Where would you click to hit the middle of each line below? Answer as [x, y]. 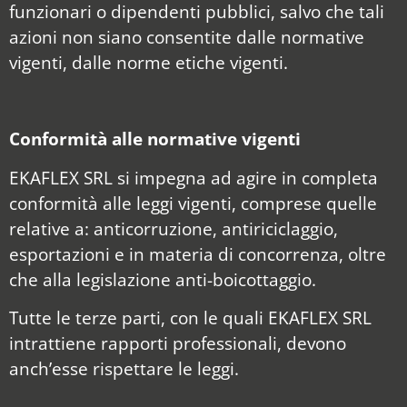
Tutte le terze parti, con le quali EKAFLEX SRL [190, 318]
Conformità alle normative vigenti [155, 139]
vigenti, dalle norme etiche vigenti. [149, 62]
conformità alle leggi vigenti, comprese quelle [193, 203]
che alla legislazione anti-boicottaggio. [163, 279]
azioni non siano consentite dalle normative [187, 36]
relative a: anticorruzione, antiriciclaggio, [174, 228]
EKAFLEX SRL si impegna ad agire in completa [194, 177]
